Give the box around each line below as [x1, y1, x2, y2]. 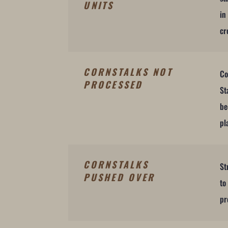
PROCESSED [83, 78, 143, 92]
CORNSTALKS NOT [83, 65, 173, 79]
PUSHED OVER [83, 170, 155, 184]
